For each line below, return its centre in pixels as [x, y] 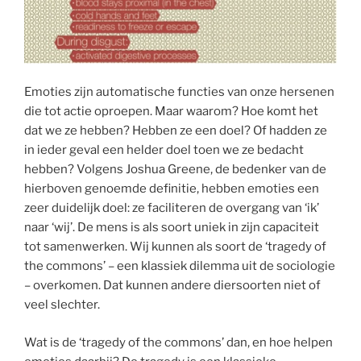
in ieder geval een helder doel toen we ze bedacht [164, 150]
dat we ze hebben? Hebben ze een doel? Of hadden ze [176, 131]
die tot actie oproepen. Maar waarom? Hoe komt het [171, 112]
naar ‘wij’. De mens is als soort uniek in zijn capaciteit [172, 228]
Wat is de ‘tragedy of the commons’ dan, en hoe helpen [178, 342]
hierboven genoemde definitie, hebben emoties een [172, 189]
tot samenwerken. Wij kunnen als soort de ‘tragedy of [175, 247]
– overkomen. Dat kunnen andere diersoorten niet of [172, 286]
